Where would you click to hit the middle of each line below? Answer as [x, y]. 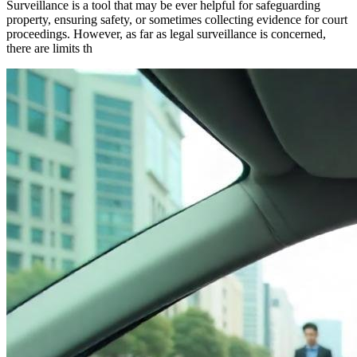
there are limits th [49, 48]
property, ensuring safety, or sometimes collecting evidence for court [177, 19]
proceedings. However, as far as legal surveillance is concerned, [166, 33]
